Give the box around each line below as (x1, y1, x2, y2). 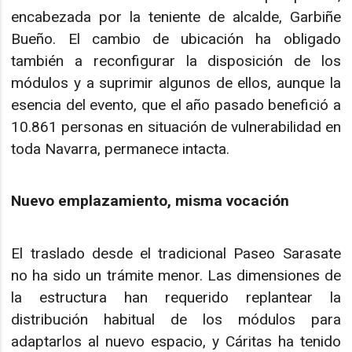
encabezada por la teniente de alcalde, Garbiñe (11, 7, 341, 26)
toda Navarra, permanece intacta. (11, 139, 230, 158)
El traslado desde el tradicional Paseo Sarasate (11, 244, 341, 262)
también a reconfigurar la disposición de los (11, 51, 341, 70)
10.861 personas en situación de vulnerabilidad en (11, 117, 341, 136)
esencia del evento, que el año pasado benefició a (11, 95, 341, 114)
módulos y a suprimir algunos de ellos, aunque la (11, 73, 341, 92)
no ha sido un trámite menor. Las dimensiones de (11, 266, 341, 284)
